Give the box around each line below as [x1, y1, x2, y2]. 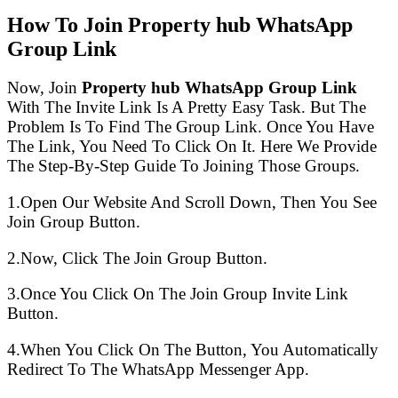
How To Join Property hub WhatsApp [7, 12, 353, 36]
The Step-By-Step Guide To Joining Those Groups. [7, 156, 360, 176]
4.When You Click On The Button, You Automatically [7, 340, 378, 360]
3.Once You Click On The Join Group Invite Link [7, 284, 348, 304]
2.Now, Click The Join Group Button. [7, 248, 267, 267]
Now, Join [7, 78, 82, 98]
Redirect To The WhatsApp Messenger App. [7, 360, 309, 379]
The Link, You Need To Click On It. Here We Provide [7, 137, 377, 156]
